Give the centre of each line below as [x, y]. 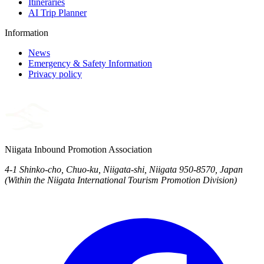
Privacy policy [55, 74]
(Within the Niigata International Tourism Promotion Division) [121, 180]
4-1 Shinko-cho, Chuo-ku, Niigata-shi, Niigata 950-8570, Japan [124, 169]
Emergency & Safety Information [90, 63]
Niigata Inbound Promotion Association [78, 149]
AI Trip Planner [57, 12]
